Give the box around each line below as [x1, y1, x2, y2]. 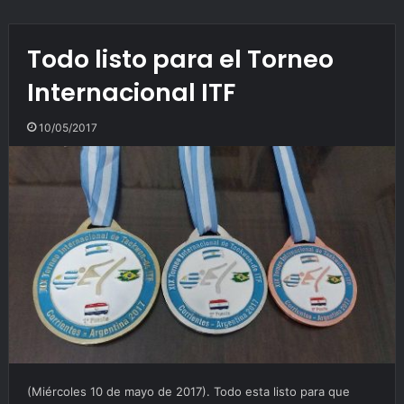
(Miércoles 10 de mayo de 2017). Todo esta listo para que [26, 383, 350, 399]
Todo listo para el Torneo [26, 41, 334, 76]
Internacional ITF [26, 75, 235, 109]
